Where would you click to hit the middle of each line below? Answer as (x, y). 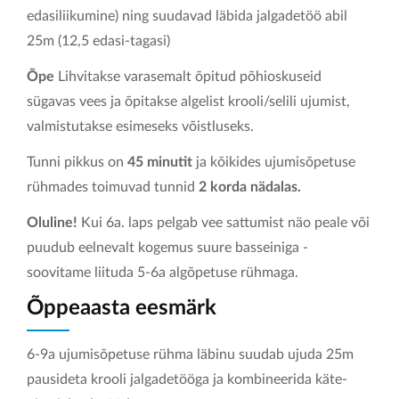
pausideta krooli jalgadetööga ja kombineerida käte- (187, 379)
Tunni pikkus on (77, 162)
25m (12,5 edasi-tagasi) (98, 41)
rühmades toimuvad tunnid (113, 187)
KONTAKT (199, 33)
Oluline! (54, 222)
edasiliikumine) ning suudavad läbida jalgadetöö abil (187, 16)
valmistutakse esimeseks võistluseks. (140, 126)
